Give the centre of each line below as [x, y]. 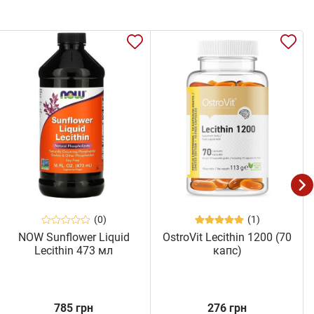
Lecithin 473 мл [74, 251]
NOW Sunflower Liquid [74, 238]
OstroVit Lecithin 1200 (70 [227, 238]
